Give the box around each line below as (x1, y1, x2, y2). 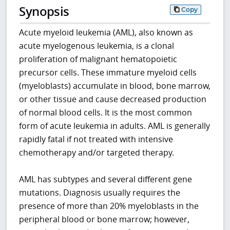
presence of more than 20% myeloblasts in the (19, 200, 199, 212)
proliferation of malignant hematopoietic (19, 53, 178, 65)
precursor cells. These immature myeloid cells (19, 67, 197, 79)
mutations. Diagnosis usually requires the (19, 187, 181, 199)
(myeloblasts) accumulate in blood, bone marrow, (19, 80, 211, 92)
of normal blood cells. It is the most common (19, 107, 193, 119)
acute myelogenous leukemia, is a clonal (19, 40, 175, 52)
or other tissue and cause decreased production (19, 93, 207, 105)
